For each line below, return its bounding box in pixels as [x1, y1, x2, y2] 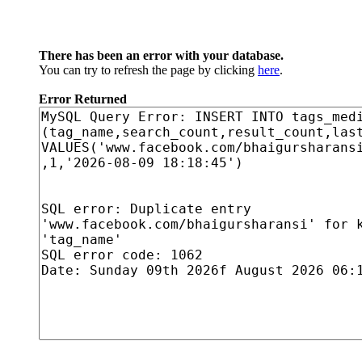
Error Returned [39, 92, 127, 106]
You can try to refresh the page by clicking [39, 63, 258, 77]
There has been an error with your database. [39, 48, 284, 62]
